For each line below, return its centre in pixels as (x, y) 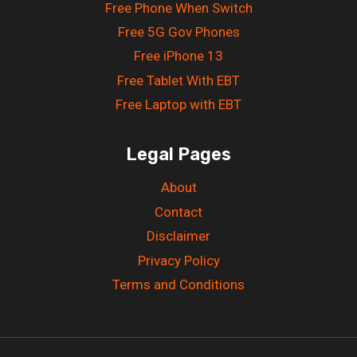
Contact (178, 212)
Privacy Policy (178, 260)
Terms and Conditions (178, 284)
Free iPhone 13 (178, 56)
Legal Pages (178, 154)
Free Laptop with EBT (178, 105)
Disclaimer (178, 236)
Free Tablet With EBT (178, 80)
